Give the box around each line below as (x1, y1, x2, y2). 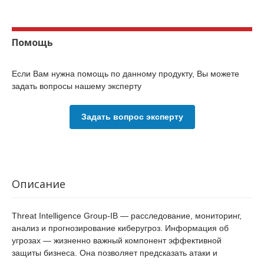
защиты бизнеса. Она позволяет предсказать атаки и (12, 248, 217, 258)
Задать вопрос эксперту (81, 112, 183, 121)
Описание (12, 177, 65, 191)
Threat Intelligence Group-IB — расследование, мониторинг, (12, 211, 242, 220)
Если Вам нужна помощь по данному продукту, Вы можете (12, 69, 239, 78)
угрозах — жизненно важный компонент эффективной (12, 236, 222, 245)
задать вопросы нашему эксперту (12, 81, 141, 91)
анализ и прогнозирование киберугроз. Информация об (12, 223, 229, 233)
